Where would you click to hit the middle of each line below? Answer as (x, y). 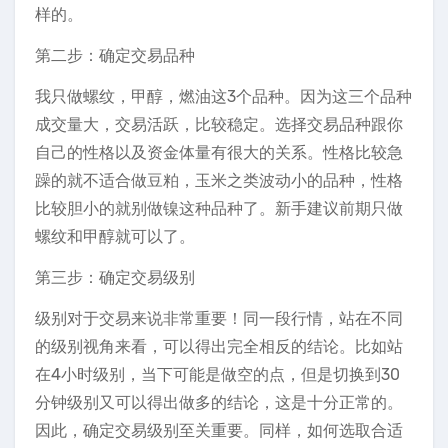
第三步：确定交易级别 (115, 277)
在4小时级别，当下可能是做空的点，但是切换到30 (217, 374)
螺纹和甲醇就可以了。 (115, 236)
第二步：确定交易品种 (115, 55)
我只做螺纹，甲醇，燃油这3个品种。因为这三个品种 (223, 96)
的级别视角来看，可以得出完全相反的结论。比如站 (219, 346)
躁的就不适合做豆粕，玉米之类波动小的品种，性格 (219, 180)
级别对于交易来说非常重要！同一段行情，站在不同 (219, 318)
